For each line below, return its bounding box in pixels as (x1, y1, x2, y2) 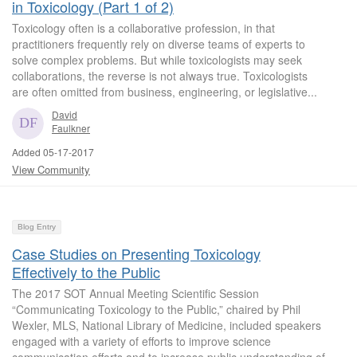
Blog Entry (18, 222, 56, 231)
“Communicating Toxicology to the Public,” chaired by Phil (12, 300, 300, 317)
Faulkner (52, 120, 90, 135)
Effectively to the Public (12, 261, 160, 282)
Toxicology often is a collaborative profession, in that (12, 19, 275, 36)
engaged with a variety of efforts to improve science (12, 332, 271, 349)
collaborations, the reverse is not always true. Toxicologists (12, 67, 308, 84)
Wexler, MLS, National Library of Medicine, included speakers (12, 316, 321, 333)
